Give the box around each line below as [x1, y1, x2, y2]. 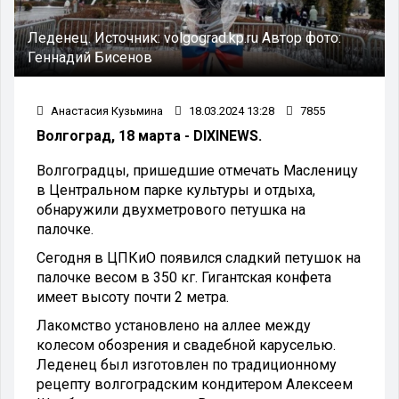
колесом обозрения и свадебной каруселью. [37, 336, 336, 354]
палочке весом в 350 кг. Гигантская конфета [37, 268, 331, 286]
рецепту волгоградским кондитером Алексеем [37, 375, 353, 393]
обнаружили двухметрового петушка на [37, 200, 305, 218]
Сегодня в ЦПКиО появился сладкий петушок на [37, 248, 361, 266]
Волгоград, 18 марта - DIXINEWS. [37, 126, 262, 144]
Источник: [94, 28, 164, 46]
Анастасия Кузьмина [48, 103, 163, 118]
